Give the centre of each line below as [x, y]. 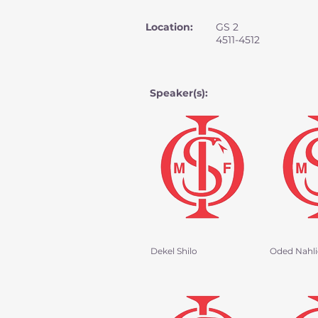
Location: [169, 27]
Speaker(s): [179, 93]
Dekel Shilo [174, 251]
